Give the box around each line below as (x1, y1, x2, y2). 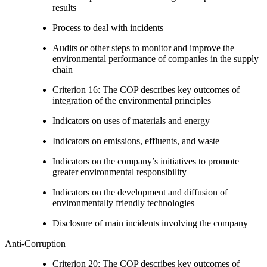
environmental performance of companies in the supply (52, 53, 259, 64)
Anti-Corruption (5, 238, 66, 249)
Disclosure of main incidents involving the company (52, 218, 248, 228)
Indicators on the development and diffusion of (52, 187, 228, 197)
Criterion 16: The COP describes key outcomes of (52, 84, 240, 95)
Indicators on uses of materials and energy (52, 115, 210, 126)
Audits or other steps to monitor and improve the (52, 42, 234, 53)
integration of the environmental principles (52, 95, 211, 105)
